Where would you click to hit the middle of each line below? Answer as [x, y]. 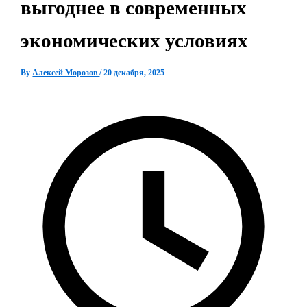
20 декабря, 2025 [134, 72]
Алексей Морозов [66, 72]
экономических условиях [135, 40]
